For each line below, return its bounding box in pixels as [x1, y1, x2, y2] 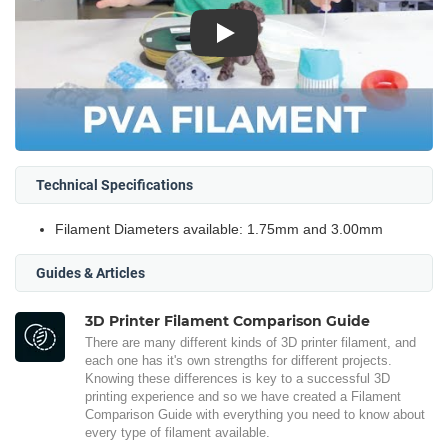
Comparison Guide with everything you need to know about [85, 406, 425, 422]
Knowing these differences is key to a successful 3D [85, 370, 390, 386]
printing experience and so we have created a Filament [85, 388, 401, 404]
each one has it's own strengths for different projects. [85, 352, 392, 368]
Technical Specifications [36, 176, 193, 193]
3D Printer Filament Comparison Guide [85, 311, 370, 330]
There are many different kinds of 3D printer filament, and [85, 334, 416, 350]
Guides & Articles [36, 264, 145, 281]
